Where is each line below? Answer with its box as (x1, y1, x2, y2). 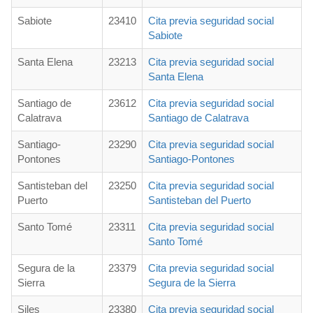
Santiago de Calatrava (148, 112, 249, 124)
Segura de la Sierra (148, 277, 235, 289)
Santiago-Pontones (148, 153, 235, 166)
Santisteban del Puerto (148, 194, 251, 207)
